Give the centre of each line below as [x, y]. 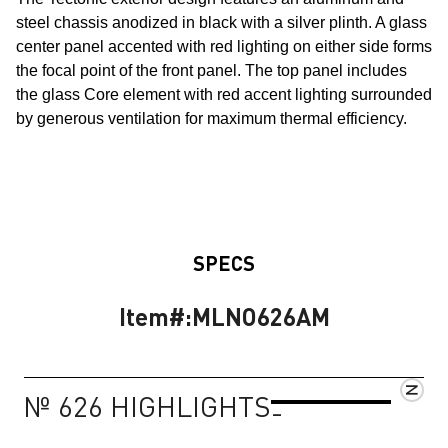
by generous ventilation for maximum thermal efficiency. [211, 118]
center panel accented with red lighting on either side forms [224, 46]
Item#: [155, 316]
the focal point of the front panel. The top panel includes [211, 70]
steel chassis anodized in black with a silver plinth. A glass [221, 22]
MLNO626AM [260, 316]
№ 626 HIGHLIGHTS [147, 406]
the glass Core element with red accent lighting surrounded [224, 94]
